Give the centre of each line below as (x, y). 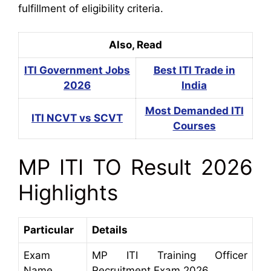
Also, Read (135, 44)
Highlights (68, 192)
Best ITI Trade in (194, 70)
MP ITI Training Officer (170, 255)
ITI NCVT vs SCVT (77, 118)
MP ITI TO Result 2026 (135, 167)
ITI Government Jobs (77, 70)
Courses (194, 126)
